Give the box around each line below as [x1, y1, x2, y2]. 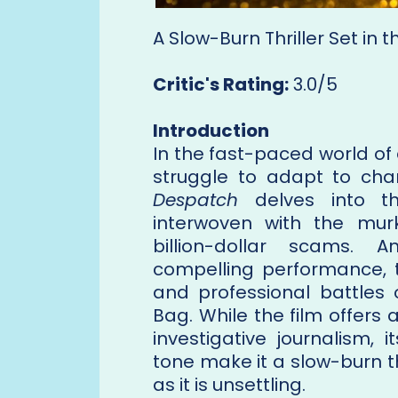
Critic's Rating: [153, 72, 289, 98]
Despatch [153, 187, 238, 213]
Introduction [153, 118, 269, 144]
